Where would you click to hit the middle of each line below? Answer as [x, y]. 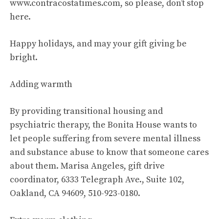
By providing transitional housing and [86, 111]
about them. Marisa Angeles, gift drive [87, 166]
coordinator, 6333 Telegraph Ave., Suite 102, [97, 180]
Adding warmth [41, 84]
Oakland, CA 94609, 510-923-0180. [75, 193]
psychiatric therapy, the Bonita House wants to [103, 125]
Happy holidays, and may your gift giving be [98, 44]
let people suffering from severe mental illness [105, 139]
